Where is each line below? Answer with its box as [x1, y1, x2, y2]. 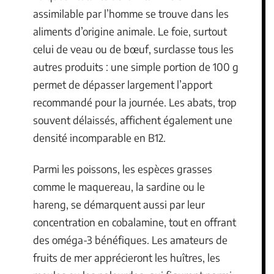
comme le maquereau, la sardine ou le [33, 180, 205, 193]
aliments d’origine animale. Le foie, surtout [33, 24, 227, 38]
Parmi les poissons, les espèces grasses [33, 162, 212, 176]
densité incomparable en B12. [33, 130, 166, 144]
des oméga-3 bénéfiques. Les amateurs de [33, 233, 228, 246]
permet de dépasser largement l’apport [33, 77, 212, 91]
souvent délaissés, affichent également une [33, 113, 232, 127]
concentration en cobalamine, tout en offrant [33, 215, 236, 229]
